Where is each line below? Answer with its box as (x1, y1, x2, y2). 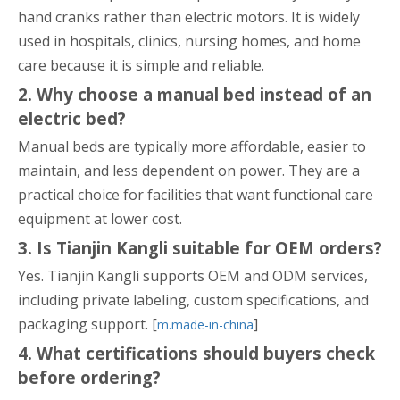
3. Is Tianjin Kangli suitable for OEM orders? (18, 237, 382, 259)
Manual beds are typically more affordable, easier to (18, 137, 366, 156)
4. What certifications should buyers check (18, 342, 375, 364)
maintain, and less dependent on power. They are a (18, 161, 360, 180)
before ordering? (18, 366, 161, 388)
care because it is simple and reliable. (18, 55, 264, 75)
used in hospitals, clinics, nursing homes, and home (18, 31, 361, 51)
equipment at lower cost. (18, 209, 182, 229)
